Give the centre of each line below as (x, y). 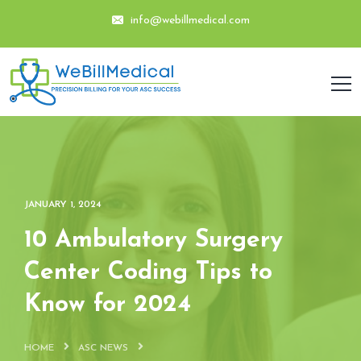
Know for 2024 (108, 305)
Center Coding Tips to (148, 273)
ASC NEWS (103, 349)
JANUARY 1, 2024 (63, 205)
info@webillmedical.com (188, 21)
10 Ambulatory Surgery (154, 241)
